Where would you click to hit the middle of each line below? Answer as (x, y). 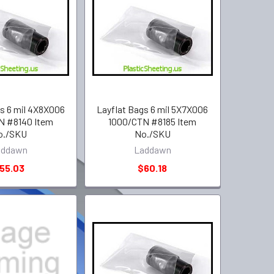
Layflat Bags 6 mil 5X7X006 (153, 109)
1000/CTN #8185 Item (153, 121)
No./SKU (152, 133)
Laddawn (152, 149)
